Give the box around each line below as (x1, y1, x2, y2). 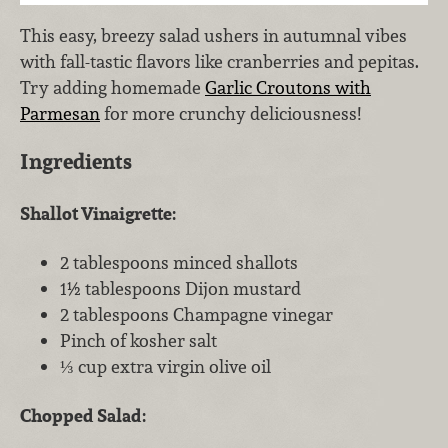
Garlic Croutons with (205, 75, 371, 99)
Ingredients (20, 148, 132, 176)
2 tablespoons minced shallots (60, 250, 298, 274)
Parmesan (20, 101, 100, 125)
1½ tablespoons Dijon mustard (60, 276, 301, 300)
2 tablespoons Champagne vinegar (60, 302, 333, 326)
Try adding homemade (20, 75, 205, 99)
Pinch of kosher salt (60, 328, 217, 352)
